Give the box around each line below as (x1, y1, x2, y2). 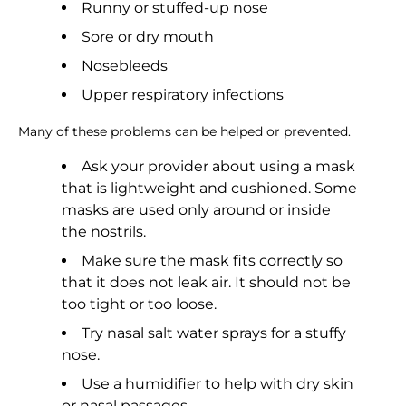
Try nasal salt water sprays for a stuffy (82, 324, 346, 343)
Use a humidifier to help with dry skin (82, 375, 353, 393)
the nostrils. (62, 223, 146, 241)
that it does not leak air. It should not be (62, 274, 351, 292)
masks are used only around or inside (62, 201, 331, 219)
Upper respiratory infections (82, 86, 284, 104)
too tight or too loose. (62, 295, 217, 314)
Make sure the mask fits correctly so (82, 252, 343, 270)
